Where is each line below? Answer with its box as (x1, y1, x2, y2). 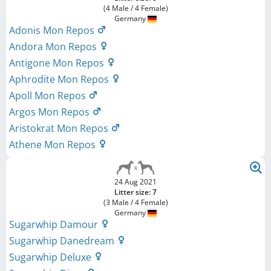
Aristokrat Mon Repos (9, 122, 111, 135)
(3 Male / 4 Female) (103, 197, 168, 208)
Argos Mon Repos (9, 105, 92, 119)
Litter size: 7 (114, 187, 157, 198)
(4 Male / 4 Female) (103, 3, 168, 14)
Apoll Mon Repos (9, 89, 88, 103)
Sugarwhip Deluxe (9, 250, 94, 264)
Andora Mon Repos (9, 40, 99, 54)
